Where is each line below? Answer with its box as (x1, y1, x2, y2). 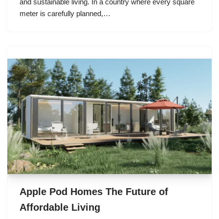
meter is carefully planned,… (20, 9, 112, 18)
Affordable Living (20, 201, 100, 213)
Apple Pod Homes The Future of (20, 186, 168, 197)
